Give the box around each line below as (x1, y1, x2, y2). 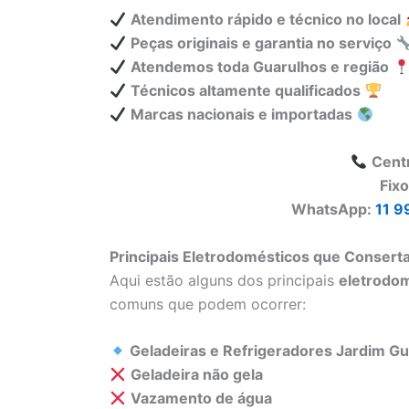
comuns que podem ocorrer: (110, 294, 306, 313)
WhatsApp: (291, 199, 375, 218)
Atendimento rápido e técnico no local (131, 10, 402, 29)
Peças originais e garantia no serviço (131, 34, 393, 53)
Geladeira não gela (131, 365, 264, 384)
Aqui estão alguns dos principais (110, 270, 339, 289)
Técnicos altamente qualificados (131, 81, 362, 100)
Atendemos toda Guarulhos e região (131, 58, 390, 77)
